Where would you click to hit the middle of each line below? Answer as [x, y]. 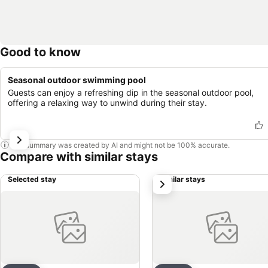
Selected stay [32, 179]
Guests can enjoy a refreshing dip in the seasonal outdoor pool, [131, 92]
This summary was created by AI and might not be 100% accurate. [120, 145]
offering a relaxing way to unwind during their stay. [107, 103]
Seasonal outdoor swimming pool [77, 80]
